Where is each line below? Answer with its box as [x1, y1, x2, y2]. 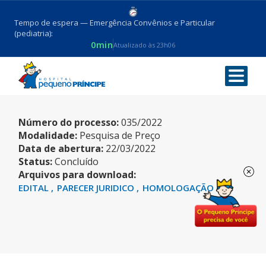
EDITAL [18, 182, 52, 194]
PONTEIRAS [18, 67, 108, 87]
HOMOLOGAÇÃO [142, 182, 214, 194]
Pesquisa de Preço [80, 129, 161, 142]
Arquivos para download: [18, 168, 137, 181]
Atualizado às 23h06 [113, 40, 176, 49]
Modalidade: [18, 129, 78, 142]
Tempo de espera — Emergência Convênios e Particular [14, 17, 215, 28]
